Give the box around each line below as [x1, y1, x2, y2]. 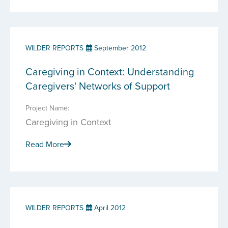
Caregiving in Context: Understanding [25, 64, 194, 79]
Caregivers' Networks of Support [25, 78, 170, 93]
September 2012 [92, 43, 146, 53]
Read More [25, 138, 64, 150]
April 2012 [92, 203, 126, 213]
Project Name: [25, 103, 69, 113]
